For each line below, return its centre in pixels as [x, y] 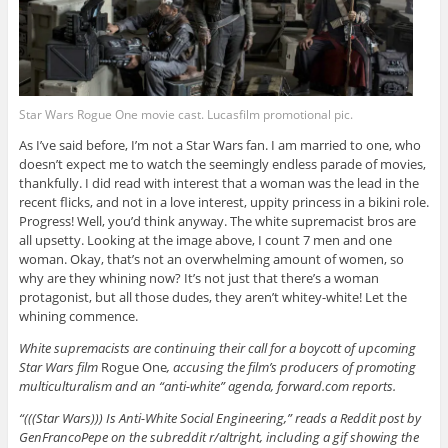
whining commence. [78, 315]
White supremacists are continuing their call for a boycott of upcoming [217, 347]
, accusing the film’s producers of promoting [291, 366]
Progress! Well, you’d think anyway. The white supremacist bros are [217, 220]
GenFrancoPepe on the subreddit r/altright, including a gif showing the [218, 436]
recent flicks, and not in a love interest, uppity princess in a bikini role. [223, 201]
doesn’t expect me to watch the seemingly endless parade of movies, [222, 163]
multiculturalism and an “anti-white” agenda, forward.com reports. [207, 385]
